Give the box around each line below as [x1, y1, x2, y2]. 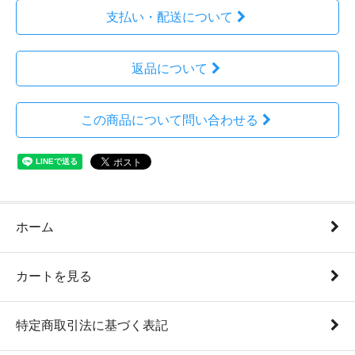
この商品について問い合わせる [80, 113, 258, 127]
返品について [131, 62, 208, 75]
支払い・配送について [105, 10, 233, 24]
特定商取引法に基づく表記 [16, 319, 168, 332]
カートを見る [16, 269, 92, 283]
